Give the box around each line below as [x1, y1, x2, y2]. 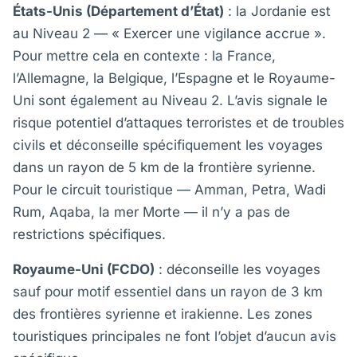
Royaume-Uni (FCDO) [13, 261, 155, 277]
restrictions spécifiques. [13, 226, 166, 242]
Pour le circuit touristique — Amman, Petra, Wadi [13, 182, 326, 198]
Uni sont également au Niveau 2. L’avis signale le [13, 92, 328, 108]
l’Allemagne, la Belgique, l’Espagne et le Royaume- [13, 70, 335, 86]
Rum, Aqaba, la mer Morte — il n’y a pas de [13, 204, 290, 220]
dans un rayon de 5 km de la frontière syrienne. [13, 159, 316, 175]
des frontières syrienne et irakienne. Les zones [13, 306, 312, 322]
